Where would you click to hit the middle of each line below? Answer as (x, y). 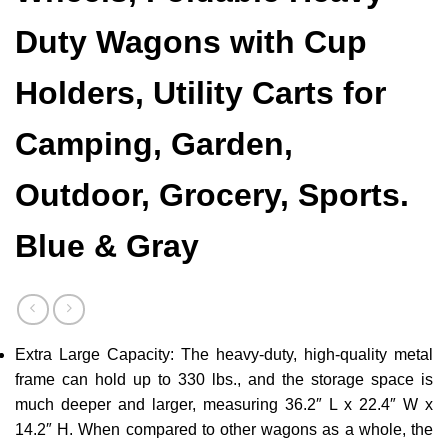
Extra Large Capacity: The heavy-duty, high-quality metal (224, 354)
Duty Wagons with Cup (191, 42)
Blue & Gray (107, 246)
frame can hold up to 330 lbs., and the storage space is (224, 379)
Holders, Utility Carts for (200, 93)
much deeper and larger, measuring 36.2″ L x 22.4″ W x (224, 404)
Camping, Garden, (154, 144)
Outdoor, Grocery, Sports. (212, 195)
